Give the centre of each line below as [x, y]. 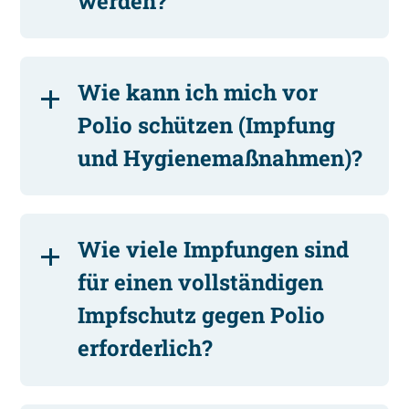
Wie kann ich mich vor [198, 92]
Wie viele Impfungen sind [214, 250]
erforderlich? [146, 348]
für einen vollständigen [201, 283]
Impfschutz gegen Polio [202, 315]
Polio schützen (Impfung [207, 125]
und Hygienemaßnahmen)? [220, 157]
